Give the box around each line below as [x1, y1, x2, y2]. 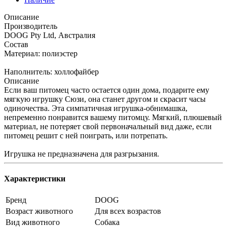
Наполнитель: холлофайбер [4, 67, 99, 76]
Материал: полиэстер [4, 49, 78, 58]
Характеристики [4, 174, 65, 183]
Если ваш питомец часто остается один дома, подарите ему [4, 85, 209, 94]
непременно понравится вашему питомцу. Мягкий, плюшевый [4, 112, 222, 122]
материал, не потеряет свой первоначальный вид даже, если [4, 122, 212, 131]
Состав [4, 40, 28, 49]
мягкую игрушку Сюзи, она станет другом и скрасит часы [4, 94, 206, 103]
